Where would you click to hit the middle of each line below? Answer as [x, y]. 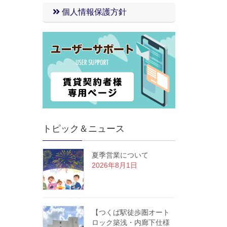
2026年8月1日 [114, 165]
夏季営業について [120, 155]
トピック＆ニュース [83, 129]
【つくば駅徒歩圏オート [130, 213]
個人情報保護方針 [93, 12]
